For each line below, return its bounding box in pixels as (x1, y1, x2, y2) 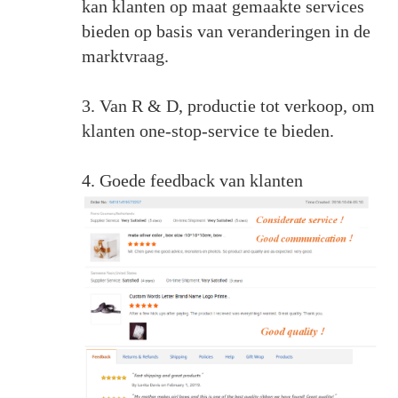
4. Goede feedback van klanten (81, 171, 303, 191)
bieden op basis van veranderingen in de (81, 21, 370, 42)
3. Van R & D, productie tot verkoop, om (81, 96, 375, 116)
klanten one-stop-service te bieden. (81, 121, 334, 141)
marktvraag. (81, 46, 169, 67)
